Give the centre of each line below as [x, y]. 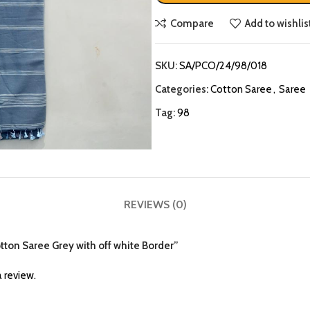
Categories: [182, 89]
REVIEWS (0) [155, 205]
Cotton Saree [241, 89]
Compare [192, 23]
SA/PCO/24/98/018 [223, 66]
